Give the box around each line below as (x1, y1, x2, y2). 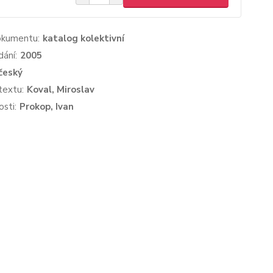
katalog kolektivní (42, 32, 124, 44)
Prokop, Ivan (19, 101, 74, 113)
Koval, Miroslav (26, 83, 94, 96)
